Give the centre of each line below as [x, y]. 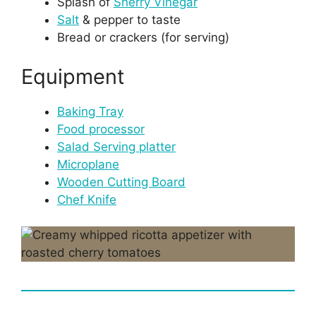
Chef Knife [87, 199]
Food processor [101, 129]
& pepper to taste [130, 20]
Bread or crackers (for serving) [143, 38]
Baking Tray [90, 111]
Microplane [88, 164]
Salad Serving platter [116, 146]
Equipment [73, 76]
